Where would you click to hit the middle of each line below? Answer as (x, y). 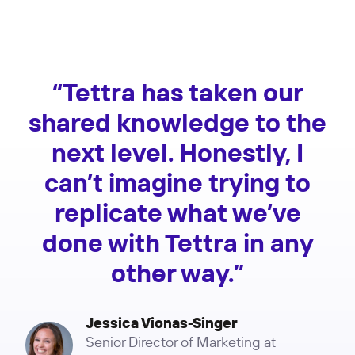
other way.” (177, 273)
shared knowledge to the (177, 122)
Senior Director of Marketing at (180, 342)
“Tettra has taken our (177, 92)
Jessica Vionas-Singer (161, 323)
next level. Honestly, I (177, 153)
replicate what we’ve (177, 213)
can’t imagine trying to (177, 183)
